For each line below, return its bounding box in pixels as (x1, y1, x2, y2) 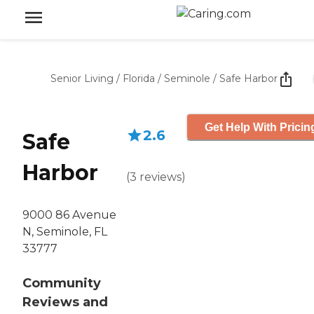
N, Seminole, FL (22, 225, 107, 239)
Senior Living (50, 72, 114, 85)
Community (22, 275, 101, 292)
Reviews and (22, 294, 108, 310)
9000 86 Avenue (22, 208, 116, 222)
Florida (123, 72, 155, 85)
